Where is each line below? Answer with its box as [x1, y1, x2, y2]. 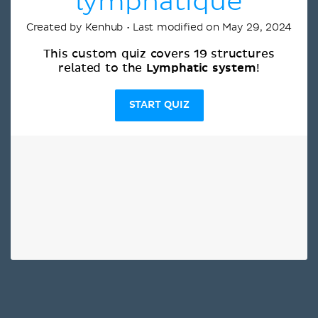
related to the [58, 62, 146, 74]
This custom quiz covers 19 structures [43, 48, 275, 60]
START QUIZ [128, 99, 190, 111]
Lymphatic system [146, 60, 256, 75]
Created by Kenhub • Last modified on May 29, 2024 [26, 21, 292, 33]
